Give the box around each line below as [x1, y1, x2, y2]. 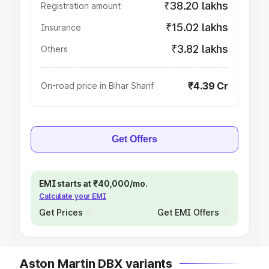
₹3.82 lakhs [171, 43, 228, 55]
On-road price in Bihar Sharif [41, 80, 154, 91]
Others [41, 44, 68, 54]
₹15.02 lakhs [166, 21, 228, 34]
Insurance [41, 22, 81, 32]
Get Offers [112, 134, 157, 144]
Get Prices [39, 207, 83, 217]
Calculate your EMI [39, 192, 106, 201]
